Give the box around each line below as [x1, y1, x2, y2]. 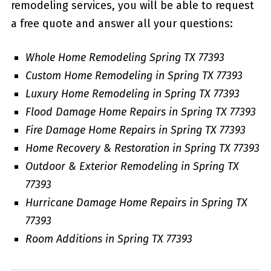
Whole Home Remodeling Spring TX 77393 [25, 50, 224, 64]
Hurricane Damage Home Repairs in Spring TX [25, 195, 247, 209]
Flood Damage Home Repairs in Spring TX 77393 [25, 105, 256, 119]
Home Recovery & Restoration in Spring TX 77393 [25, 141, 260, 155]
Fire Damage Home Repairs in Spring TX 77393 [25, 123, 246, 137]
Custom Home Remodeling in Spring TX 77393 [25, 68, 243, 82]
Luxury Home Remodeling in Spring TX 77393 [25, 87, 240, 100]
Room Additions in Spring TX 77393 [25, 232, 192, 246]
